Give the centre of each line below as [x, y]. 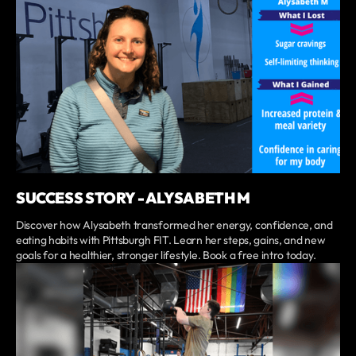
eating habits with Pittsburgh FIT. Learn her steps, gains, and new [171, 240]
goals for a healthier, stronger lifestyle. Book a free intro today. [166, 255]
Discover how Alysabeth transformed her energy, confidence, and [174, 225]
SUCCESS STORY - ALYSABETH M [133, 198]
